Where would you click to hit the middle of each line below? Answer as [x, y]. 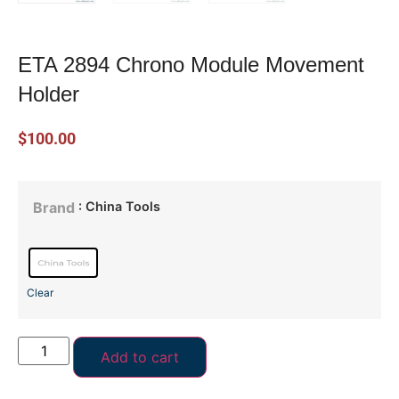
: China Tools [119, 207]
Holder [49, 94]
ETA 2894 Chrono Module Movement [191, 64]
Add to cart [140, 358]
